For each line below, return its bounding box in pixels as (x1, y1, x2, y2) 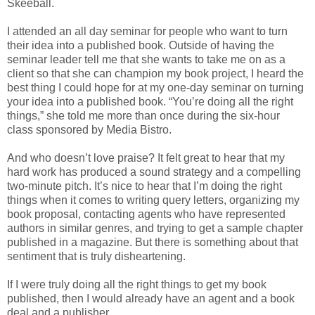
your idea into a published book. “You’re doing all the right (7, 96, 293, 108)
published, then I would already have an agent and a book (7, 292, 295, 305)
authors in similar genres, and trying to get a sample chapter (7, 222, 303, 235)
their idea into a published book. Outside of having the (7, 39, 274, 52)
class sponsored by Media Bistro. (7, 124, 172, 136)
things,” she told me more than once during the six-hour (7, 110, 280, 122)
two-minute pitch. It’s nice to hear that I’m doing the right (7, 180, 282, 193)
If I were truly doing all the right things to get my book (7, 278, 266, 291)
